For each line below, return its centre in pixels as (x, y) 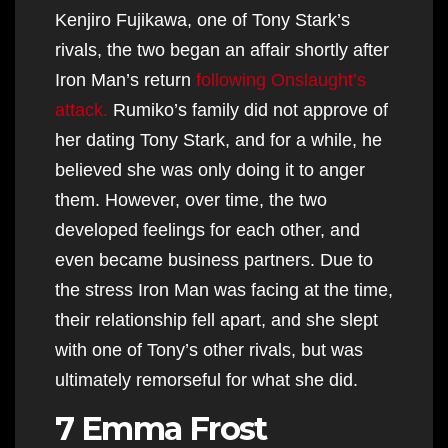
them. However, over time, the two (191, 199)
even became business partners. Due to (214, 259)
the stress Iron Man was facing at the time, (224, 289)
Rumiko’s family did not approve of (248, 109)
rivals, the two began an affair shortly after (222, 49)
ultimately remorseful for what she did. (206, 379)
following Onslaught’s (281, 79)
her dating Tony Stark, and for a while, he (218, 139)
